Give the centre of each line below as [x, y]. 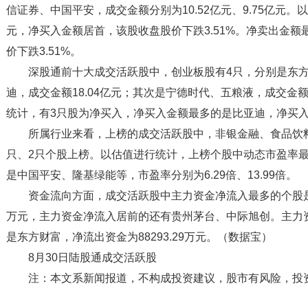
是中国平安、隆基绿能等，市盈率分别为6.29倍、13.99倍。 [152, 175]
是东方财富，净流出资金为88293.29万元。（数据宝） [139, 237]
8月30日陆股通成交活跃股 [92, 258]
